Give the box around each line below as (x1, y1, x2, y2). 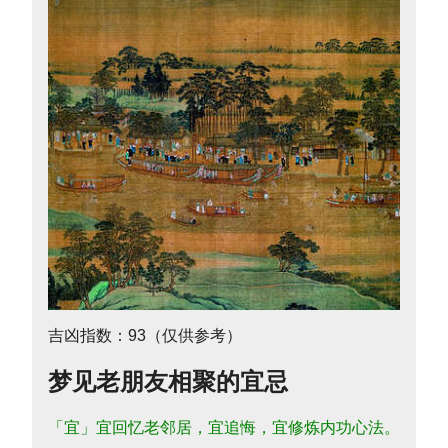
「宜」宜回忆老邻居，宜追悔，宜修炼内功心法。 (48, 419, 400, 437)
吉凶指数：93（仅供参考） (48, 326, 242, 344)
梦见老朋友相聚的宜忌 (48, 368, 288, 396)
